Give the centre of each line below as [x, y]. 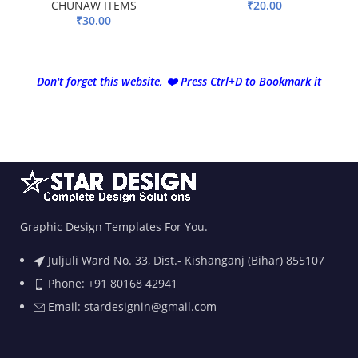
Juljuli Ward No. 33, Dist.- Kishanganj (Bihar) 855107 [186, 261]
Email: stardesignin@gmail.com [132, 307]
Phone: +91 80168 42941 [113, 284]
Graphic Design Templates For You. [114, 227]
